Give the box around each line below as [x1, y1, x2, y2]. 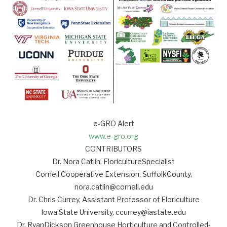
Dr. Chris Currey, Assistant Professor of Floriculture [27, 195, 200, 204]
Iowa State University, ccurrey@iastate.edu [41, 207, 186, 216]
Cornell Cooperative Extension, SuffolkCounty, [35, 169, 192, 178]
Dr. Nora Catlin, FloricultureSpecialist [52, 157, 175, 166]
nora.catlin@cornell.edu [74, 182, 153, 191]
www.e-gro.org [89, 131, 138, 140]
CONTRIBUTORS [85, 144, 142, 153]
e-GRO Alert [93, 119, 134, 128]
